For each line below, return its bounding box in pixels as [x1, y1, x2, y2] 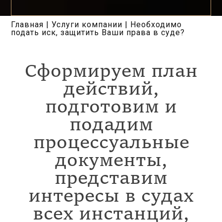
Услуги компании [52, 20, 123, 30]
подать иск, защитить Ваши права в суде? [11, 28, 185, 38]
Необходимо [130, 20, 182, 30]
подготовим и [45, 99, 177, 117]
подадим [69, 117, 153, 135]
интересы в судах [28, 188, 194, 207]
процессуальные [33, 135, 189, 153]
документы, [55, 153, 167, 171]
